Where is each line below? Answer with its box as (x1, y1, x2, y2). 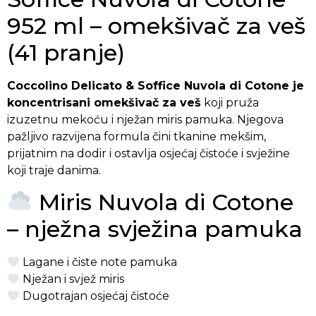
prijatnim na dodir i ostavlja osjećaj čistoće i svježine (7, 146, 290, 160)
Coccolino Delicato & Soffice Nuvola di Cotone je (7, 78, 304, 92)
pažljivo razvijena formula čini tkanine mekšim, (7, 129, 266, 143)
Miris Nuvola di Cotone (32, 188, 294, 217)
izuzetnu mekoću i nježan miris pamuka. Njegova (7, 112, 284, 126)
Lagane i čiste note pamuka (20, 255, 178, 269)
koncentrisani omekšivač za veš (7, 95, 201, 109)
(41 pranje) (7, 38, 125, 66)
